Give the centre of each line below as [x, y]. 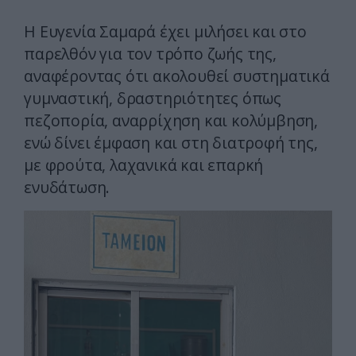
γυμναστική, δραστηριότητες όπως [153, 99]
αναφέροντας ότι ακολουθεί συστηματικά [177, 76]
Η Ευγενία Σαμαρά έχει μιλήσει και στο [165, 32]
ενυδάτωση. [67, 188]
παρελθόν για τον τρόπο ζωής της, [150, 54]
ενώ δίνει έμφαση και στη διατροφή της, [171, 143]
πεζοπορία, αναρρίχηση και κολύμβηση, [171, 121]
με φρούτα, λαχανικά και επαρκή [144, 165]
